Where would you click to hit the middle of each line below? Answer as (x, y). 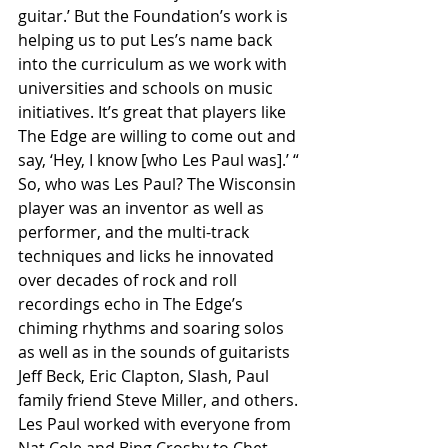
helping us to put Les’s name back (147, 39)
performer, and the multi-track (135, 231)
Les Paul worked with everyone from (156, 423)
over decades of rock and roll (129, 279)
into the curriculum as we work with (154, 63)
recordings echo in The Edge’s (132, 303)
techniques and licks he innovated (148, 255)
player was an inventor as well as (143, 207)
